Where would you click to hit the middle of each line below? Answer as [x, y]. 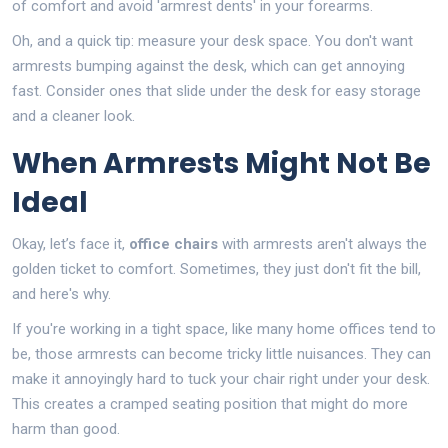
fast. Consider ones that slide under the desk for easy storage [216, 90]
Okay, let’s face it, [70, 243]
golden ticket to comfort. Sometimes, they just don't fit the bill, [216, 268]
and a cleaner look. [73, 115]
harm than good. [66, 428]
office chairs [173, 243]
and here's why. [61, 293]
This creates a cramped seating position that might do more [210, 403]
